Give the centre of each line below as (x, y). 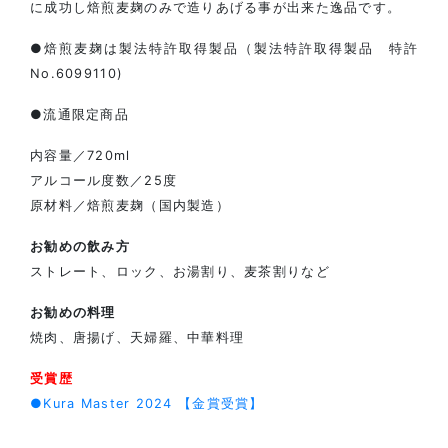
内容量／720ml (80, 155)
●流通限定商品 (79, 114)
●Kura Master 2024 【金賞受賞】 (147, 403)
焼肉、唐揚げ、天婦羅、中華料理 (137, 337)
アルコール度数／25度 (104, 180)
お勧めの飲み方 (80, 246)
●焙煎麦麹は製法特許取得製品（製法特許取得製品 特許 (224, 48)
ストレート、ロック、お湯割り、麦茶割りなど (180, 271)
